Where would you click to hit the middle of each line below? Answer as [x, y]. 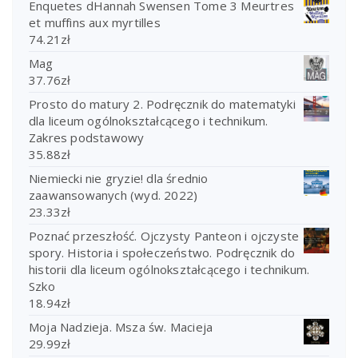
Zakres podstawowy [87, 137]
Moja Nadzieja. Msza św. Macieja [121, 326]
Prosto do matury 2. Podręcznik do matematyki [162, 103]
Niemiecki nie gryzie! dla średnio [119, 178]
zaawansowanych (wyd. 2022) [113, 195]
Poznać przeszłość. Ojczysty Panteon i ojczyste [164, 235]
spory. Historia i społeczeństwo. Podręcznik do [162, 252]
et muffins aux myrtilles [95, 22]
